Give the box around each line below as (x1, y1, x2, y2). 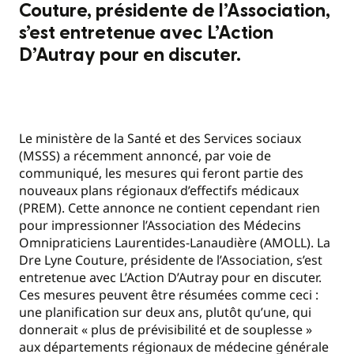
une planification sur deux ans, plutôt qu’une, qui (19, 303, 311, 321)
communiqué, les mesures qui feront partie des (19, 164, 303, 182)
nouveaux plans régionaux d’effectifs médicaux (19, 181, 299, 199)
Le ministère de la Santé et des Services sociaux (19, 129, 301, 147)
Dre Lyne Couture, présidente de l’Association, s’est (19, 250, 322, 269)
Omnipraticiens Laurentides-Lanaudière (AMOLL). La (19, 233, 330, 251)
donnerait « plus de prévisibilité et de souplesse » (19, 320, 312, 338)
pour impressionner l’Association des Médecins (19, 216, 301, 234)
